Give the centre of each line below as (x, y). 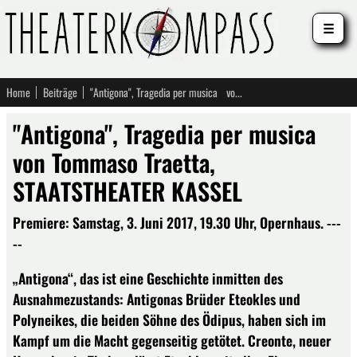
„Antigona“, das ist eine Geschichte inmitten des (148, 278)
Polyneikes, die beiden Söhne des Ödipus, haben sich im (169, 319)
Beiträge (60, 92)
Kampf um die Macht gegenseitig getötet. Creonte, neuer (172, 340)
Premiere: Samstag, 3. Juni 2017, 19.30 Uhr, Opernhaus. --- (177, 222)
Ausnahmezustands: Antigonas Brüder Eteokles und (157, 298)
